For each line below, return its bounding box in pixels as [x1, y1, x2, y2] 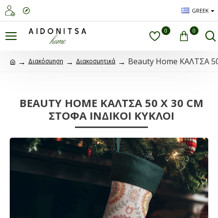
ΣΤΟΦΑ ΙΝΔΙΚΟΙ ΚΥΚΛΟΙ [49, 108, 174, 123]
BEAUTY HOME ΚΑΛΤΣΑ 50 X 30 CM [19, 95, 203, 110]
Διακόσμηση [28, 57, 63, 65]
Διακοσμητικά [76, 57, 115, 65]
